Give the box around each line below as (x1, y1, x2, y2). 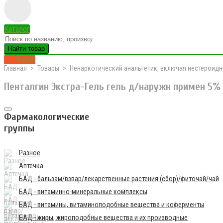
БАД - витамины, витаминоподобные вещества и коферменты (19, 200, 204, 209)
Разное (19, 148, 40, 157)
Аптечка (19, 161, 43, 170)
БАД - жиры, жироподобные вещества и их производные (19, 213, 188, 222)
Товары (37, 64, 59, 72)
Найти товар (8, 45, 45, 52)
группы (4, 122, 34, 134)
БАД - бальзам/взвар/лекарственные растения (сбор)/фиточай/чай (19, 174, 219, 183)
